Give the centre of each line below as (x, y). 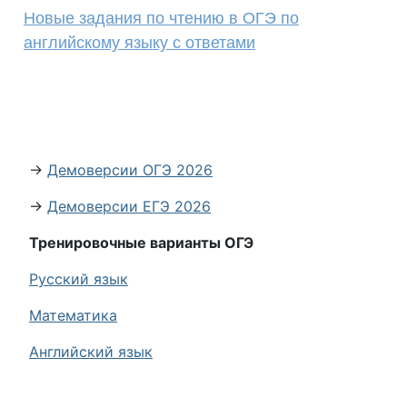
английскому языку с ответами (139, 43)
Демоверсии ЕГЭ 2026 (129, 206)
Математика (73, 315)
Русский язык (79, 279)
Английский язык (91, 352)
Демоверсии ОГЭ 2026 (130, 170)
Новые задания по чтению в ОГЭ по (161, 18)
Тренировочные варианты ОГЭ (141, 243)
